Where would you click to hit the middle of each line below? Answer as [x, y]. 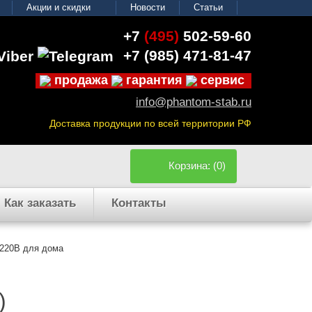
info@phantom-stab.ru [194, 102]
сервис [221, 80]
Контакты [139, 203]
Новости [148, 7]
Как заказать [40, 203]
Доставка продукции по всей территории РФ [150, 124]
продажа [81, 80]
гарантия [154, 80]
